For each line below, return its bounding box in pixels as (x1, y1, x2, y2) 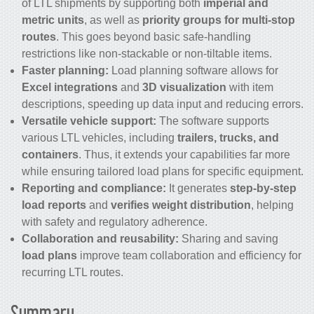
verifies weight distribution (111, 198, 251, 211)
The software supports (156, 114, 269, 127)
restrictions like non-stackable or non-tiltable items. (22, 47, 272, 60)
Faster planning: (22, 64, 109, 76)
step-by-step (230, 182, 296, 194)
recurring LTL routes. (22, 266, 123, 278)
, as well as (84, 13, 142, 26)
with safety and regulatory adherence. (22, 215, 207, 228)
